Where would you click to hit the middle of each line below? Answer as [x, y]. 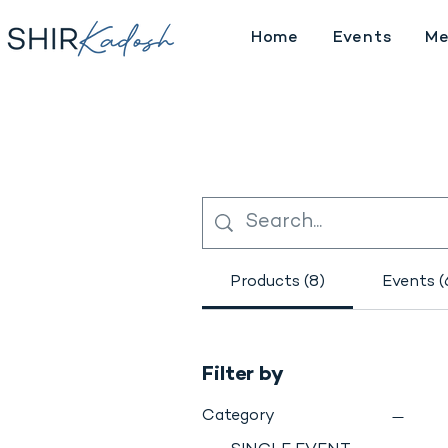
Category [238, 417]
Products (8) [278, 283]
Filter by [243, 376]
